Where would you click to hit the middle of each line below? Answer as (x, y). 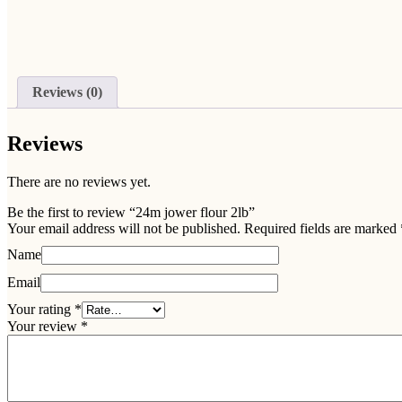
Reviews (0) (67, 92)
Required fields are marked (322, 228)
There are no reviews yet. (79, 181)
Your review (44, 326)
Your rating (41, 309)
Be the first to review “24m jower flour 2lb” (131, 212)
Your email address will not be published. (124, 228)
